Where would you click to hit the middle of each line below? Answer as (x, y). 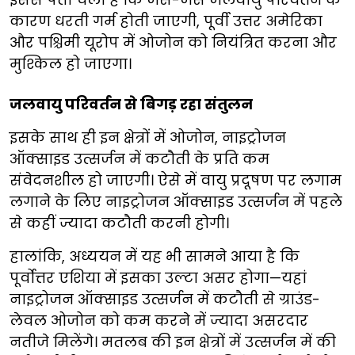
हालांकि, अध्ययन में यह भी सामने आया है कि (155, 256)
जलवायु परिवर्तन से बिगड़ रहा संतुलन (131, 104)
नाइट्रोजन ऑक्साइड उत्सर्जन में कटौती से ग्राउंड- (165, 299)
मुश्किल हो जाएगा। (71, 63)
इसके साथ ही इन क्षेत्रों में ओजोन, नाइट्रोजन (148, 137)
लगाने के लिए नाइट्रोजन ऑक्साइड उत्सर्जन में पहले (176, 201)
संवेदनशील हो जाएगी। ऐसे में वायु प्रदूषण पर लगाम (176, 180)
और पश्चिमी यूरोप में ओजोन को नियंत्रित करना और (173, 42)
